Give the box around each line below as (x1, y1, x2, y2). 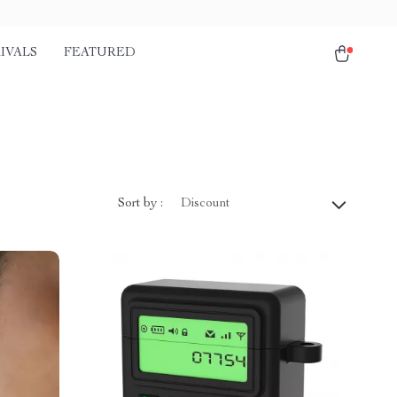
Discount (181, 198, 230, 210)
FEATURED (64, 47, 136, 59)
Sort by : (118, 197, 163, 210)
